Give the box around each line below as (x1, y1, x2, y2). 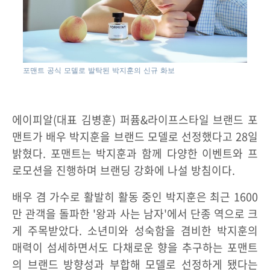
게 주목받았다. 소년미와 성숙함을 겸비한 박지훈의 (12, 222, 258, 239)
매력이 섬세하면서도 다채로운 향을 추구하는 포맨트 (12, 239, 258, 256)
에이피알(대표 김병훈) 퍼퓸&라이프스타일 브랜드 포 (12, 111, 258, 128)
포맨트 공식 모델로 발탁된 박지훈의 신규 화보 (23, 66, 175, 75)
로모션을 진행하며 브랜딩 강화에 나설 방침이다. (12, 162, 235, 178)
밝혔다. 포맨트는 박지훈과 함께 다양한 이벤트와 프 (12, 145, 258, 162)
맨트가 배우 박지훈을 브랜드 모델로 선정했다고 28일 (12, 128, 258, 145)
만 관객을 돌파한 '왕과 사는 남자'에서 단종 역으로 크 (12, 205, 258, 222)
